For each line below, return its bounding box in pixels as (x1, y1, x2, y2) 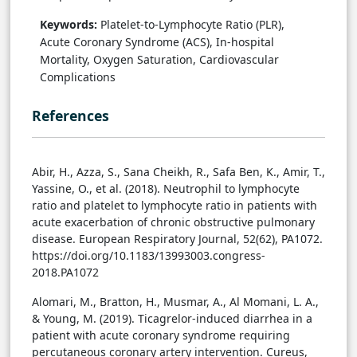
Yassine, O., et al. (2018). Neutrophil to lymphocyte (32, 181, 300, 197)
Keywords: (40, 17, 97, 33)
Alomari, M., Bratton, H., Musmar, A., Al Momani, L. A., (32, 294, 319, 310)
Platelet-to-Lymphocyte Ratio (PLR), (97, 17, 284, 33)
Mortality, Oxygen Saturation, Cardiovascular (40, 52, 279, 68)
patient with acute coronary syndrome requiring (32, 328, 290, 343)
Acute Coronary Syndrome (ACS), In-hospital (40, 34, 274, 50)
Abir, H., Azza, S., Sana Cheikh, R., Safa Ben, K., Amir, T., (32, 164, 325, 180)
